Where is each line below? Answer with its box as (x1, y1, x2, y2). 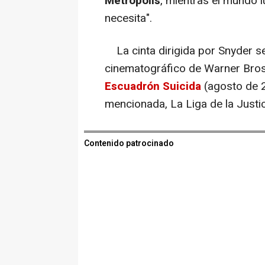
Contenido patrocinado (84, 137, 174, 150)
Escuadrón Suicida (105, 77, 201, 95)
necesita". (105, 9, 152, 27)
